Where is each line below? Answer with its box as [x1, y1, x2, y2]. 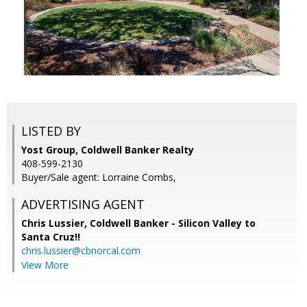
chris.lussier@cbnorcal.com [21, 244, 140, 258]
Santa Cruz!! [21, 230, 80, 244]
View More [21, 258, 69, 272]
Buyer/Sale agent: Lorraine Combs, [21, 171, 176, 184]
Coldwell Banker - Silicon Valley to [90, 217, 256, 230]
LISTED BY [21, 123, 81, 140]
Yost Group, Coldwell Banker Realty [21, 143, 194, 157]
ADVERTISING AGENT [21, 196, 145, 213]
